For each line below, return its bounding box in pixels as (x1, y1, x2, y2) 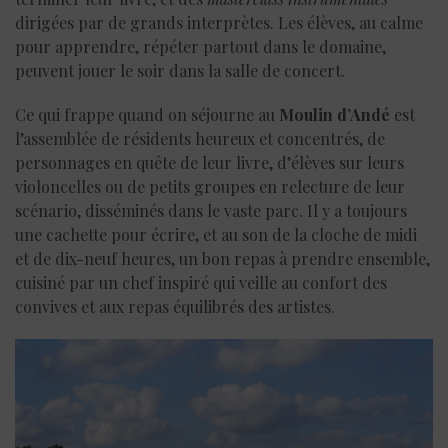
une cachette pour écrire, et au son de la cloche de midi (15, 224, 417, 246)
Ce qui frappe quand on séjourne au (15, 104, 279, 126)
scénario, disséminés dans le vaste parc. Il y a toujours (15, 200, 407, 222)
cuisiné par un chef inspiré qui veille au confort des (15, 272, 387, 294)
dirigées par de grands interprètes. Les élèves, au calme (15, 12, 423, 34)
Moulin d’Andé (279, 104, 390, 126)
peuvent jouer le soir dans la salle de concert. (15, 60, 345, 82)
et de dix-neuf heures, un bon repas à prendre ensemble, (15, 248, 430, 270)
